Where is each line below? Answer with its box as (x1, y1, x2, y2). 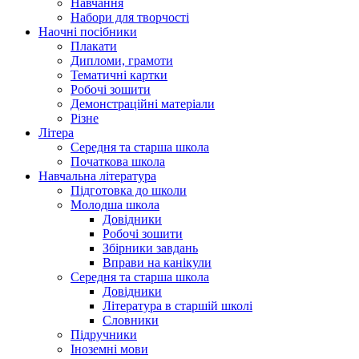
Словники (103, 313, 159, 328)
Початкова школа (71, 155, 165, 169)
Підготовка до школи (71, 184, 187, 198)
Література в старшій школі (103, 299, 252, 313)
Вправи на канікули (103, 256, 212, 270)
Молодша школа (71, 198, 159, 212)
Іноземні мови (71, 342, 148, 357)
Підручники (71, 328, 137, 342)
